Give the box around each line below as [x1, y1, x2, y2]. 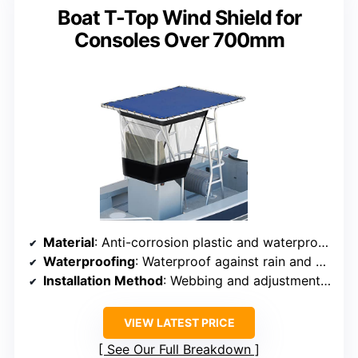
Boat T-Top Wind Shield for [57, 6, 301, 30]
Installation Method [43, 272, 163, 289]
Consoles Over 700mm [74, 28, 284, 53]
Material [43, 234, 94, 251]
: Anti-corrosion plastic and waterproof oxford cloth [94, 234, 318, 251]
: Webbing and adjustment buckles [163, 272, 320, 289]
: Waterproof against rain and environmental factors [135, 253, 316, 270]
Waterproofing [43, 253, 135, 270]
